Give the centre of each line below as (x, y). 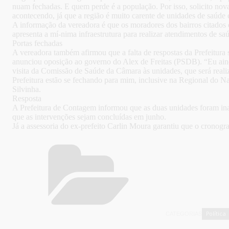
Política (216, 214)
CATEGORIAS (184, 214)
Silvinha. (27, 89)
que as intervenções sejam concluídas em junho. (89, 117)
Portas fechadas (37, 43)
